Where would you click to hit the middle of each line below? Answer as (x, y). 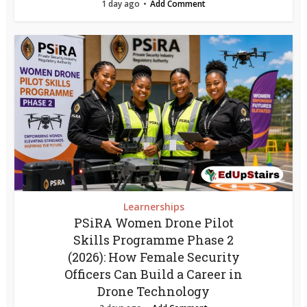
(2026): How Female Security (153, 257)
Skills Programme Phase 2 (153, 240)
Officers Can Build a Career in (153, 274)
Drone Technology (153, 291)
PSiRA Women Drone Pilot (153, 222)
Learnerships (153, 206)
